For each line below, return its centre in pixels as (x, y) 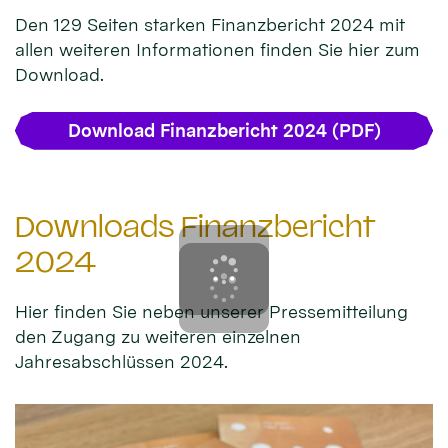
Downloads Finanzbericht (195, 226)
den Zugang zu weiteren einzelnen (158, 337)
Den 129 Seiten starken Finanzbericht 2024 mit (210, 24)
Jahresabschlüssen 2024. (121, 362)
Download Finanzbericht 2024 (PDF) (224, 130)
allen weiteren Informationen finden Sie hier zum (217, 49)
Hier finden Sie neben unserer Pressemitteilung (211, 312)
